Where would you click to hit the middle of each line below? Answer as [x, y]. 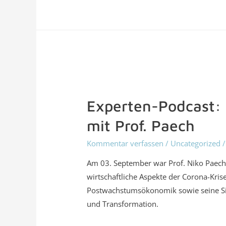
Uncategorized [196, 143]
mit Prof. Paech [141, 125]
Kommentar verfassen [125, 143]
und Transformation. [123, 204]
